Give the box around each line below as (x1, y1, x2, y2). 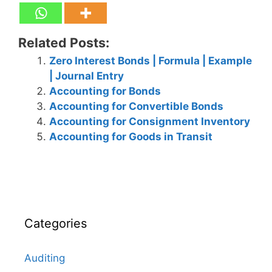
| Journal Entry (49, 69, 124, 82)
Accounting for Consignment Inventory (49, 115, 250, 127)
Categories (24, 216, 87, 231)
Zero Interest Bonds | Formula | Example (49, 54, 252, 67)
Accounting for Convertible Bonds (49, 100, 223, 112)
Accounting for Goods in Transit (49, 130, 212, 143)
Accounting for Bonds (49, 84, 161, 97)
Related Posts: (18, 34, 109, 50)
